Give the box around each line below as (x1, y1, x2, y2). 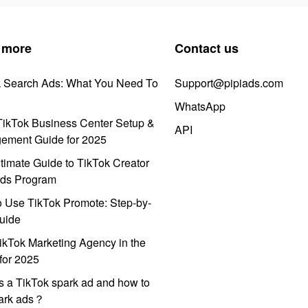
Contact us (175, 38, 239, 57)
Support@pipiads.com (175, 74, 283, 91)
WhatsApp (175, 98, 225, 114)
